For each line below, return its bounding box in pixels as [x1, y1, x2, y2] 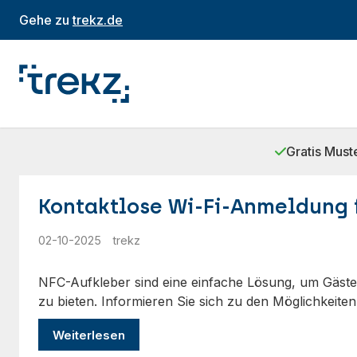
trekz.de [73, 12, 123, 28]
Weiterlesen [53, 327, 125, 343]
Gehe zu [19, 12, 73, 28]
